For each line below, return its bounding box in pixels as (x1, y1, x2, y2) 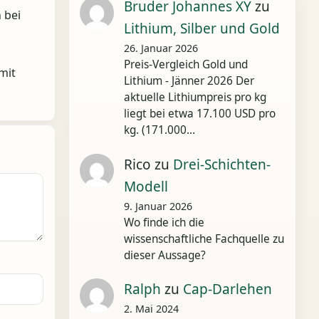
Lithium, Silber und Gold (123, 19, 280, 38)
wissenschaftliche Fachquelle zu (123, 231, 284, 246)
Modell (123, 177, 168, 196)
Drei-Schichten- (172, 155, 271, 174)
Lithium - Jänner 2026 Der (123, 73, 254, 88)
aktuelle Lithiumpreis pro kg (123, 90, 266, 105)
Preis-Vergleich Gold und (123, 57, 248, 72)
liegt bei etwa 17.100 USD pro (123, 106, 276, 121)
